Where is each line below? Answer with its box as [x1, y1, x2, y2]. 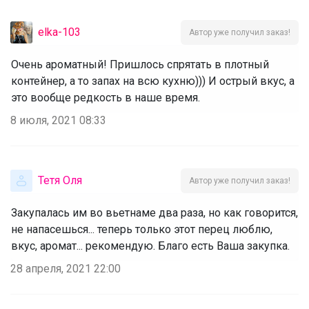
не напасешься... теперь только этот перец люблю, [11, 222, 272, 236]
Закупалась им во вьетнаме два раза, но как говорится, [11, 206, 298, 219]
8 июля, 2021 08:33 [10, 113, 106, 127]
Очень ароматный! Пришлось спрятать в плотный [11, 57, 269, 71]
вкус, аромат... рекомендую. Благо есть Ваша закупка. [11, 239, 290, 252]
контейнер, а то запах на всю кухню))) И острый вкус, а [11, 74, 295, 88]
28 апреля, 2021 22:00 [10, 261, 121, 275]
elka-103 [38, 25, 81, 39]
